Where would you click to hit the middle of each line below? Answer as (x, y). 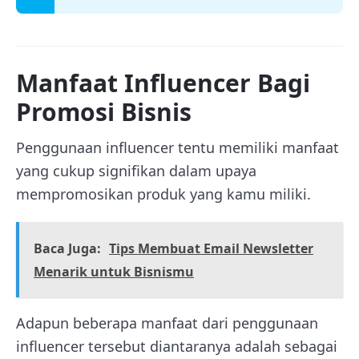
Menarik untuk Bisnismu (114, 271)
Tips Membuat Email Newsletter (211, 248)
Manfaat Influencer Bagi (163, 83)
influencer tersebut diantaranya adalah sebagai (177, 346)
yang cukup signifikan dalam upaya (136, 170)
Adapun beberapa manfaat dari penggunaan (167, 323)
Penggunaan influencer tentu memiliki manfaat (177, 147)
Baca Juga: (67, 248)
